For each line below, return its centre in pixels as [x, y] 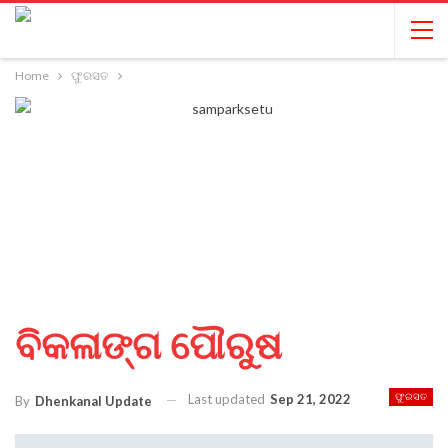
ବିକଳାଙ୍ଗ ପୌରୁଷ [148, 346]
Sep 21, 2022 [310, 399]
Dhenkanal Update [93, 400]
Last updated [228, 399]
